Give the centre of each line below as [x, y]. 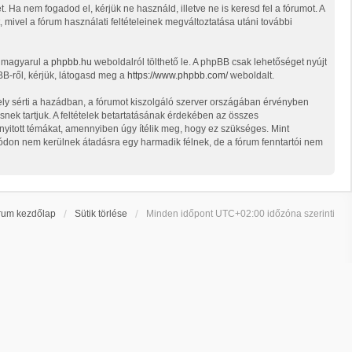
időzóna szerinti [300, 214]
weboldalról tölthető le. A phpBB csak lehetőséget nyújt [209, 62]
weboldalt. [251, 76]
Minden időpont [181, 214]
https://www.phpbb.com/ [178, 76]
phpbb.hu [71, 62]
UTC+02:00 [240, 214]
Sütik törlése [101, 214]
